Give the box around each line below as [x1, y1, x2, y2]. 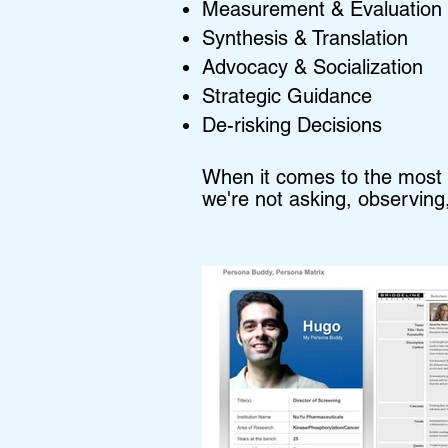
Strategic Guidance [202, 84, 372, 108]
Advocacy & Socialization [202, 55, 423, 79]
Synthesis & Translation [202, 26, 408, 50]
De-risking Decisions [202, 113, 382, 137]
